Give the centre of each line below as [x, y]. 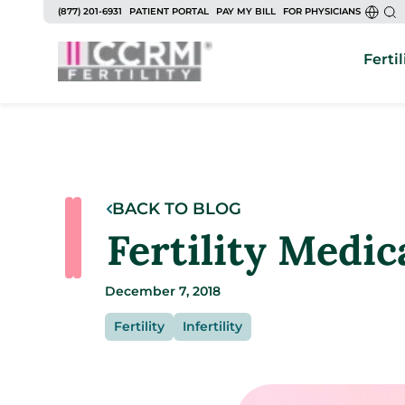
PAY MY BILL [246, 11]
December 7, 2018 [162, 291]
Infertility [212, 326]
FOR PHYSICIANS [322, 11]
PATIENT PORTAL [169, 11]
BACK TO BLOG [176, 209]
